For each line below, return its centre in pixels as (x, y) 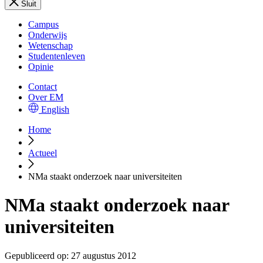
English (55, 109)
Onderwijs (48, 35)
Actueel (43, 153)
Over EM (46, 97)
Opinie (41, 67)
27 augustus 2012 (104, 255)
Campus (43, 24)
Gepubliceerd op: (37, 255)
